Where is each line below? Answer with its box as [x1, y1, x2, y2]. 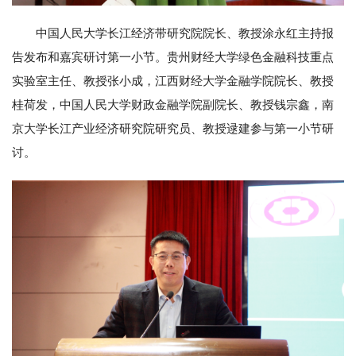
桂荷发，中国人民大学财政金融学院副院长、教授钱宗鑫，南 [12, 99, 334, 112]
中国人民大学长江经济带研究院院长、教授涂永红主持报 [36, 27, 334, 41]
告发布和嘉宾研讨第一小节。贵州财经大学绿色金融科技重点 [12, 51, 334, 64]
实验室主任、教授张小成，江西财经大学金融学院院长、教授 [12, 75, 334, 88]
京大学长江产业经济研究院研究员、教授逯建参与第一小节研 [12, 122, 334, 136]
